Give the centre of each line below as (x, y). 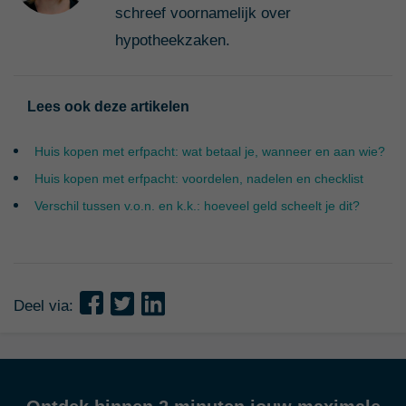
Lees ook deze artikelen (108, 106)
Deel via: (46, 305)
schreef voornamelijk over (203, 13)
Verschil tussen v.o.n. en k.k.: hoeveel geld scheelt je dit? (197, 205)
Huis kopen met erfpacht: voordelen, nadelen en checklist (198, 178)
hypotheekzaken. (173, 40)
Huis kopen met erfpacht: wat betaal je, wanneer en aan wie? (209, 151)
